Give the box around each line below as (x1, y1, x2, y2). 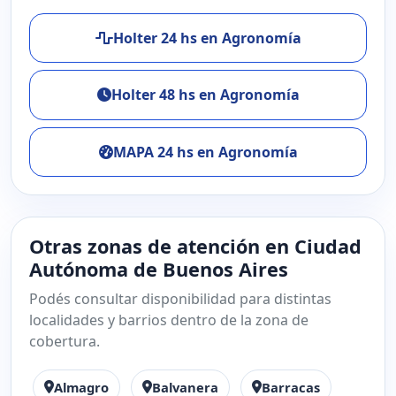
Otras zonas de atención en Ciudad (29, 233, 362, 259)
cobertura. (29, 331, 100, 351)
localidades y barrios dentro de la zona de (29, 310, 308, 330)
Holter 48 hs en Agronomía (110, 85, 300, 105)
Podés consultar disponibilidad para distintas (29, 289, 331, 308)
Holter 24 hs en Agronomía (112, 28, 301, 49)
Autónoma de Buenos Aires (29, 256, 288, 282)
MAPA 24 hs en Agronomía (112, 141, 298, 162)
